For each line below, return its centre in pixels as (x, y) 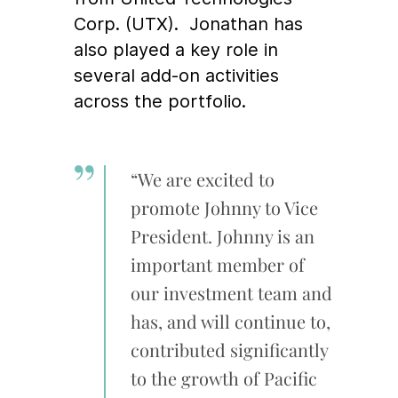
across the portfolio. (160, 101)
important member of (217, 264)
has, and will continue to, (230, 321)
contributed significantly (229, 349)
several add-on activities (177, 75)
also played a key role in (176, 49)
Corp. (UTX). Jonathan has (189, 24)
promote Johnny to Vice (224, 207)
